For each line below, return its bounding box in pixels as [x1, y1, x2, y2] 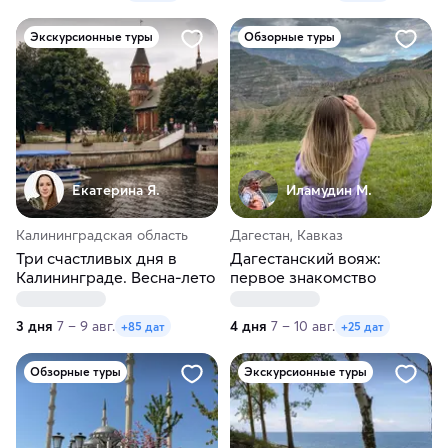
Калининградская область [16, 226, 188, 245]
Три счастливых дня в [16, 248, 177, 269]
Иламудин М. [286, 180, 372, 199]
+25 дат [341, 318, 384, 334]
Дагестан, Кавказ [230, 226, 343, 245]
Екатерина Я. [72, 180, 160, 199]
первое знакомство [230, 267, 376, 288]
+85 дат [121, 318, 165, 334]
